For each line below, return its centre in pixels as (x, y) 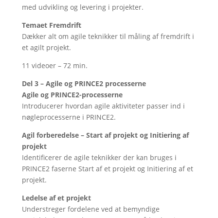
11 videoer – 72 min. (54, 65)
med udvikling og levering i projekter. (82, 7)
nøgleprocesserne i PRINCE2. (69, 117)
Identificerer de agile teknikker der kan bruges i (99, 157)
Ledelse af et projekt (56, 198)
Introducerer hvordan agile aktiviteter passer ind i (103, 106)
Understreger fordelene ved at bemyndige (91, 209)
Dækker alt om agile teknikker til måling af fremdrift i (108, 36)
